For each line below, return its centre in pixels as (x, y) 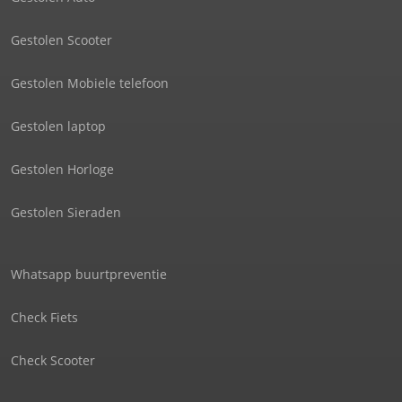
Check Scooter (53, 360)
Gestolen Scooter (61, 39)
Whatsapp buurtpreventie (89, 274)
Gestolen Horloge (62, 169)
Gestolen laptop (58, 126)
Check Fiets (44, 317)
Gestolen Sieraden (66, 212)
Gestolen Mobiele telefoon (90, 83)
